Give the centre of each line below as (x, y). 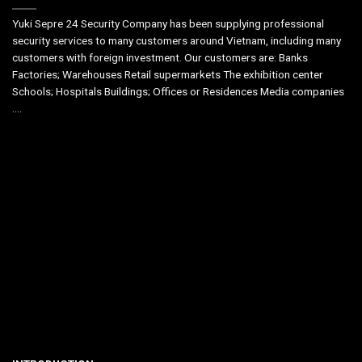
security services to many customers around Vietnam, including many (177, 41)
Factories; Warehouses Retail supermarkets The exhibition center (168, 75)
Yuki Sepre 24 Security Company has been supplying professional (168, 24)
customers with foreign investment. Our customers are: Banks (160, 58)
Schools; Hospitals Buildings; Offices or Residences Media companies (178, 92)
